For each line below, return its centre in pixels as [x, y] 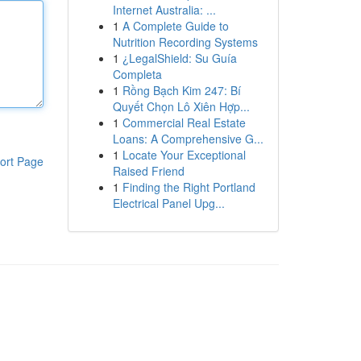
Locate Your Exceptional [184, 155]
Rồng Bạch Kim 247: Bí [181, 90]
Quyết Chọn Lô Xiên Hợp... [181, 106]
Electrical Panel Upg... [168, 203]
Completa [137, 74]
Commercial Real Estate [184, 122]
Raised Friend [148, 171]
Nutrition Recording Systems [185, 42]
